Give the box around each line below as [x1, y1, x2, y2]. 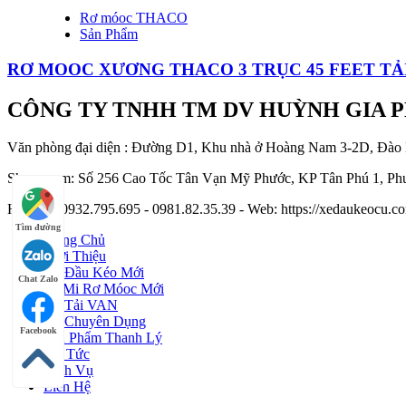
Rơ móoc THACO [80, 9, 188, 25]
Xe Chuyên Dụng [43, 314, 146, 330]
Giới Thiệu [43, 248, 106, 265]
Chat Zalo [18, 274, 58, 284]
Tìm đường [15, 222, 61, 232]
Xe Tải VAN [43, 297, 118, 314]
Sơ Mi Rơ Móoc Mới [43, 281, 164, 297]
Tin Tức [43, 346, 90, 362]
